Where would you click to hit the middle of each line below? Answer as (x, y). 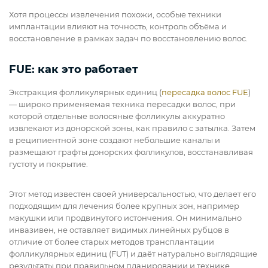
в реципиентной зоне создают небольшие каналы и (115, 140)
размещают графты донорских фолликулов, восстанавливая (131, 152)
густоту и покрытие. (49, 164)
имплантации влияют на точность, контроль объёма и (118, 27)
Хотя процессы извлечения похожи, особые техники (115, 15)
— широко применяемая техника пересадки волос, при (122, 104)
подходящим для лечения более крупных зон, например (124, 206)
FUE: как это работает (74, 70)
